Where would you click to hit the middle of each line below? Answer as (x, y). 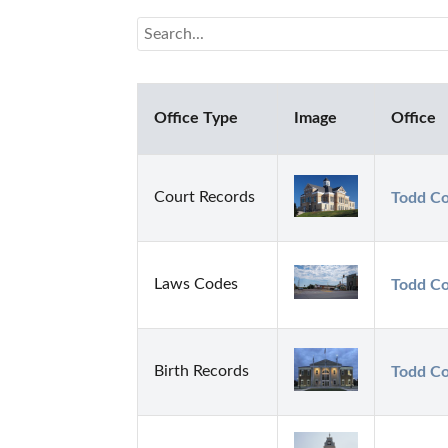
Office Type (196, 118)
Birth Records (201, 371)
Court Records (204, 197)
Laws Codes (196, 284)
